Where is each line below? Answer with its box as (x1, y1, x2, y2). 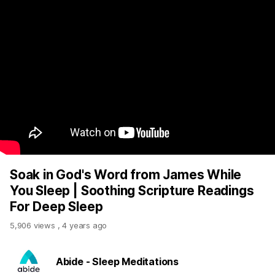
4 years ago (62, 220, 107, 230)
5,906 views (10, 220, 58, 230)
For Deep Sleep (10, 199, 103, 214)
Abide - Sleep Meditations (55, 255, 179, 268)
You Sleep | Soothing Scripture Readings (10, 183, 254, 198)
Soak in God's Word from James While (10, 167, 242, 182)
